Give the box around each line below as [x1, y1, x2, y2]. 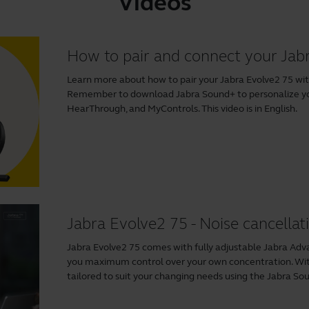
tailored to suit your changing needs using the [67, 270, 268, 283]
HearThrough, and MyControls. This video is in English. [67, 103, 298, 115]
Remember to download [67, 88, 177, 101]
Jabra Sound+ [176, 88, 236, 101]
